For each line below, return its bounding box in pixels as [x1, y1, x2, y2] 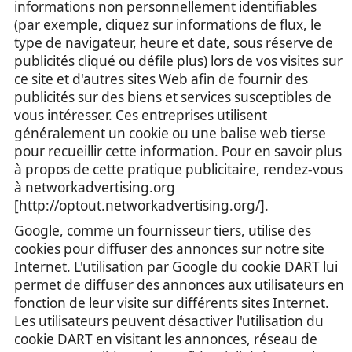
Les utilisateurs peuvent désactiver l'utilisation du [14, 311, 324, 330]
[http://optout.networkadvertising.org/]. [14, 196, 269, 214]
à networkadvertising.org [14, 178, 175, 196]
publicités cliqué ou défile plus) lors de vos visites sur [14, 52, 343, 70]
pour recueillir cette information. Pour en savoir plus [14, 142, 342, 160]
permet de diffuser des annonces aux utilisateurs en [14, 275, 344, 294]
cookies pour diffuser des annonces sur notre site [14, 239, 324, 258]
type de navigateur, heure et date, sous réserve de [14, 34, 333, 52]
